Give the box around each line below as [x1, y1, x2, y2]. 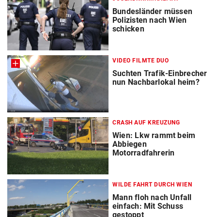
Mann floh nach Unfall [112, 193, 192, 202]
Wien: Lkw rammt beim [112, 130, 196, 140]
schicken [112, 24, 144, 33]
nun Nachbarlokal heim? [112, 77, 200, 87]
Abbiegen [112, 139, 147, 149]
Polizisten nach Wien [112, 15, 187, 25]
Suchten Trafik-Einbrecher [112, 68, 207, 78]
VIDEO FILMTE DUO [112, 57, 169, 64]
